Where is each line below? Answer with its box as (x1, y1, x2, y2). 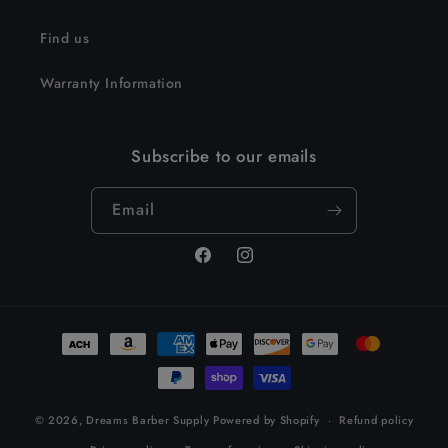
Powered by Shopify (212, 411, 320, 428)
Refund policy (339, 412, 414, 428)
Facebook (192, 255, 257, 276)
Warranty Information (40, 73, 183, 93)
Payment (34, 323, 95, 345)
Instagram (234, 255, 300, 276)
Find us (40, 28, 90, 48)
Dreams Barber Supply (86, 411, 210, 428)
